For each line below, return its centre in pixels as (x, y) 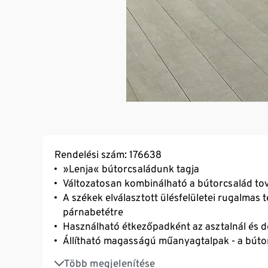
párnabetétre (93, 211)
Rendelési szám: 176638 (108, 154)
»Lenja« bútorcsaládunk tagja (131, 168)
